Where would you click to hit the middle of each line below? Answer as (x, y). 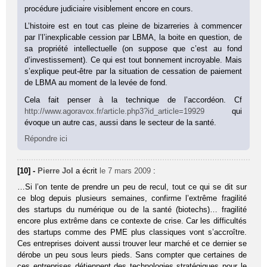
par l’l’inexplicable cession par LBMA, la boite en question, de (133, 38)
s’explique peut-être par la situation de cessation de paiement (133, 72)
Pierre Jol (56, 171)
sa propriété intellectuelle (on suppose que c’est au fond (133, 49)
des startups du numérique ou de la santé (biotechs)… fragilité (132, 210)
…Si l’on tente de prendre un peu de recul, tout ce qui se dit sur (132, 187)
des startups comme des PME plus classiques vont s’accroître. (132, 232)
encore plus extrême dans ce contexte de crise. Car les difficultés (132, 221)
